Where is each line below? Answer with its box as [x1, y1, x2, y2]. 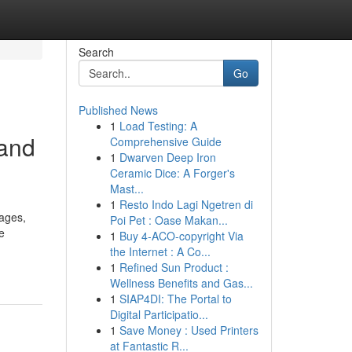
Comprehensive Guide [109, 134, 222, 149]
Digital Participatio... [109, 306, 208, 322]
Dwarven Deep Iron [119, 149, 216, 165]
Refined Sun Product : [119, 259, 229, 275]
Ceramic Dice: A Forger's [109, 165, 235, 181]
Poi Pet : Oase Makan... [109, 212, 228, 228]
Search [78, 44, 114, 60]
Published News [78, 102, 158, 118]
